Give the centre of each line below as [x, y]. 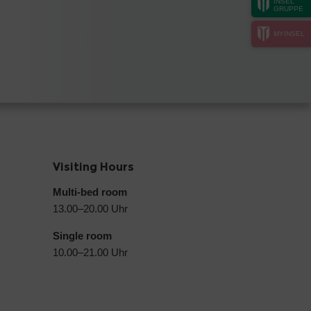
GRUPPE [288, 8]
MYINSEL [289, 34]
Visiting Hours [93, 167]
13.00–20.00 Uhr [90, 208]
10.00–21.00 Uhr [90, 252]
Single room [82, 235]
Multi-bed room [90, 192]
